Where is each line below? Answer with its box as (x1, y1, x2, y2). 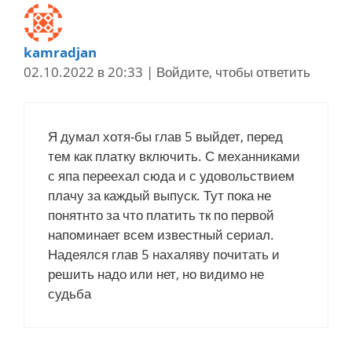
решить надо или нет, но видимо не (48, 264, 264, 283)
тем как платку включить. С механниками (48, 146, 300, 165)
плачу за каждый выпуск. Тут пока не (48, 185, 271, 204)
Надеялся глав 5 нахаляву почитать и (48, 244, 280, 263)
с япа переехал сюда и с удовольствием (48, 166, 295, 185)
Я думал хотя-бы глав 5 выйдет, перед (48, 126, 283, 145)
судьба (48, 284, 91, 302)
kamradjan (24, 43, 97, 62)
